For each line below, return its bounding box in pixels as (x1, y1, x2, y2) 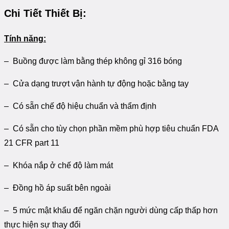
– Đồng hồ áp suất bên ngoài (4, 184, 111, 193)
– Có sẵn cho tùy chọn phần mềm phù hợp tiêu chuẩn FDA (4, 124, 218, 133)
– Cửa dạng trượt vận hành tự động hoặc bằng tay (4, 79, 189, 88)
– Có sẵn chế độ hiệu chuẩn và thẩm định (4, 102, 156, 111)
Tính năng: (4, 34, 46, 43)
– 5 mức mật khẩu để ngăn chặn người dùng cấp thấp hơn (4, 206, 218, 215)
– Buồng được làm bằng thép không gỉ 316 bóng (4, 57, 182, 66)
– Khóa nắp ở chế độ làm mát (4, 161, 113, 170)
